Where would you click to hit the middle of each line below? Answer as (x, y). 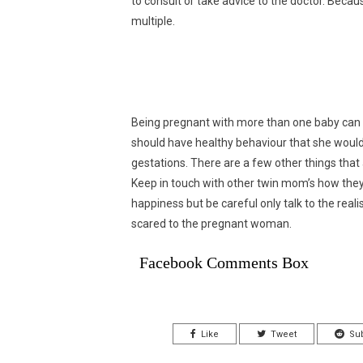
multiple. (153, 21)
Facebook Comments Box (224, 263)
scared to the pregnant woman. (211, 224)
